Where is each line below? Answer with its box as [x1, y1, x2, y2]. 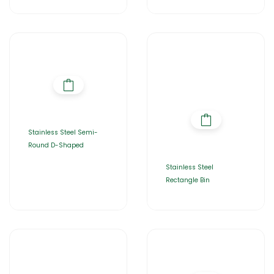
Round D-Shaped [28, 141, 84, 150]
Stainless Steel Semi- [28, 128, 98, 137]
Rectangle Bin [166, 176, 210, 185]
